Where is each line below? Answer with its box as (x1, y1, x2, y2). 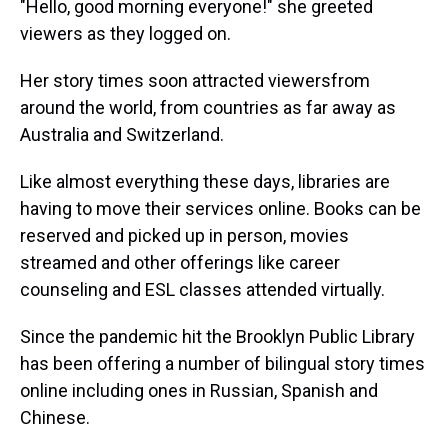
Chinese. (20, 407, 90, 428)
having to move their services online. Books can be (20, 198, 421, 219)
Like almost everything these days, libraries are (20, 171, 390, 192)
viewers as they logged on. (20, 23, 231, 44)
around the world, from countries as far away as (20, 97, 396, 118)
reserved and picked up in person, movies (20, 225, 349, 246)
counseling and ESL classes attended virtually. (20, 279, 385, 300)
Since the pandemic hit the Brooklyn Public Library (20, 326, 415, 347)
